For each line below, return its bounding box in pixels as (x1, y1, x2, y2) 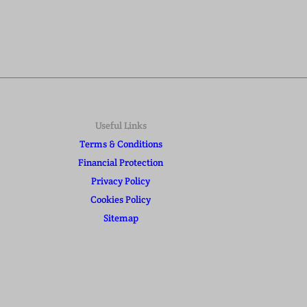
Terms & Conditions (79, 138, 162, 151)
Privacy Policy (91, 175, 150, 188)
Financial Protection (78, 156, 163, 169)
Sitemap (103, 212, 138, 225)
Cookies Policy (90, 193, 151, 206)
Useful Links (95, 119, 147, 132)
